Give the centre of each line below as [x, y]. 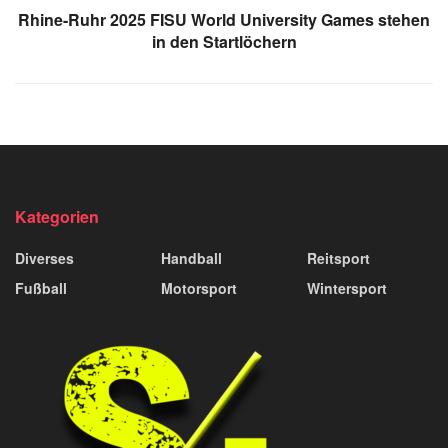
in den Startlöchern [224, 41]
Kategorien [57, 216]
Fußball [41, 287]
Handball [191, 257]
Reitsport [338, 257]
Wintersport [347, 287]
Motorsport [199, 287]
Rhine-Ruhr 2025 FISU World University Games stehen [224, 19]
